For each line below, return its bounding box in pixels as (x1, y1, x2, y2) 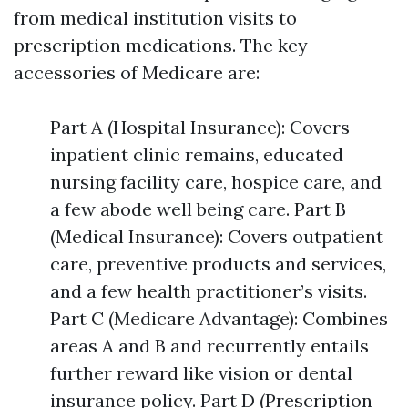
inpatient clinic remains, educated (50, 143, 343, 166)
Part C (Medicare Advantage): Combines (50, 307, 388, 330)
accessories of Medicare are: (14, 61, 260, 84)
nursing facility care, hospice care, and (50, 170, 382, 193)
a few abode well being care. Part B (50, 198, 346, 220)
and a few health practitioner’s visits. (50, 280, 367, 302)
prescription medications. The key (14, 34, 308, 56)
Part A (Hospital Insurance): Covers (50, 116, 350, 138)
